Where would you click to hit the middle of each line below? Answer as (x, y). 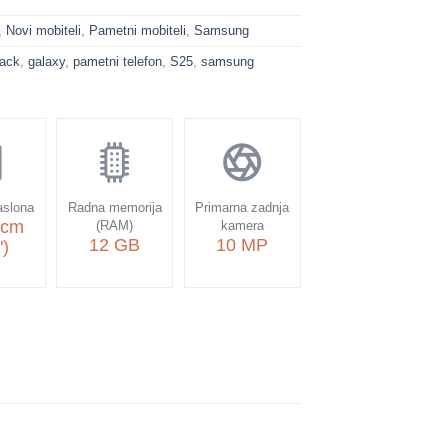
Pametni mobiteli (137, 30)
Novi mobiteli (43, 30)
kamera (242, 225)
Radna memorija (114, 207)
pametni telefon (117, 61)
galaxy (46, 61)
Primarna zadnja (242, 207)
